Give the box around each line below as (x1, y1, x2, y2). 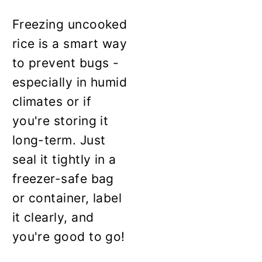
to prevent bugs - (12, 55, 119, 70)
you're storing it (12, 113, 109, 128)
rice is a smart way (12, 36, 127, 51)
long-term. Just (12, 132, 106, 147)
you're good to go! (12, 229, 125, 244)
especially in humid (12, 74, 127, 89)
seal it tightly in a (12, 151, 116, 167)
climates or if (12, 94, 91, 109)
